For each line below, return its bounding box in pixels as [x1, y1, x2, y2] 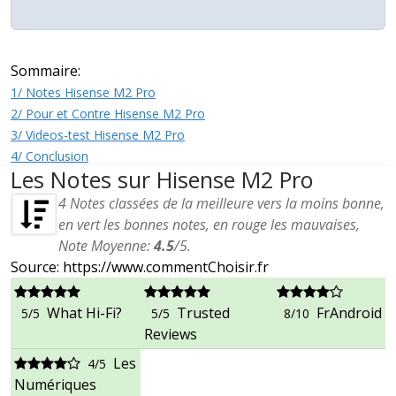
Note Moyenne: [58, 236, 154, 256]
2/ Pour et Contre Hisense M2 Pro [11, 105, 205, 123]
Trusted [177, 303, 230, 324]
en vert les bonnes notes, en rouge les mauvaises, [58, 215, 360, 235]
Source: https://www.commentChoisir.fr [11, 257, 269, 278]
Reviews [144, 324, 197, 345]
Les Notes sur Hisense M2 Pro [11, 164, 314, 195]
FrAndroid [316, 303, 382, 324]
